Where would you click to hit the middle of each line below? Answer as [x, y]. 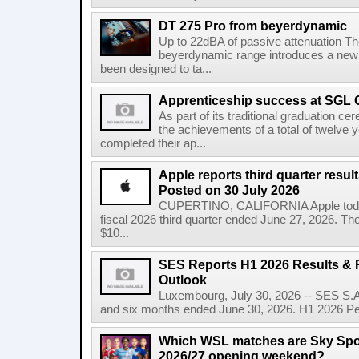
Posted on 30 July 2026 [229, 190]
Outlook [183, 280]
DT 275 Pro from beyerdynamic [253, 26]
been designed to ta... [156, 69]
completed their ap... [153, 143]
